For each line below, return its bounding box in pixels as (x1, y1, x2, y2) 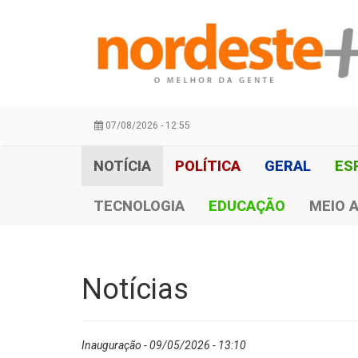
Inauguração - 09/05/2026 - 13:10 (82, 339, 246, 352)
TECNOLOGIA (93, 197, 185, 214)
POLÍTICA (175, 157, 241, 174)
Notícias (82, 272, 189, 306)
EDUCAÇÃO (209, 197, 285, 214)
